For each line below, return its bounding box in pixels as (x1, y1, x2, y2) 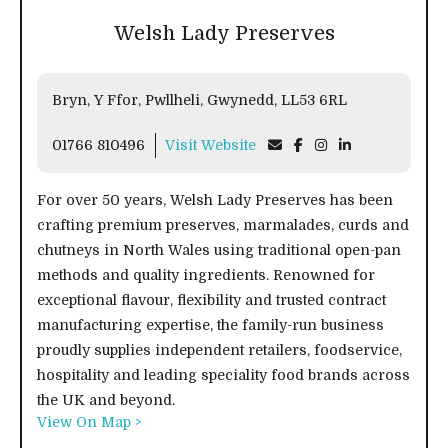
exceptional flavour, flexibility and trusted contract (37, 292, 386, 309)
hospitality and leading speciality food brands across (37, 367, 410, 384)
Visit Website (165, 137, 256, 154)
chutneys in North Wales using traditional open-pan (37, 242, 401, 259)
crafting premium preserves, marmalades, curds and (37, 217, 409, 234)
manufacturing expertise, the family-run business (37, 317, 384, 334)
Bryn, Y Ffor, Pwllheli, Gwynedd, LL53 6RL (281, 92, 347, 109)
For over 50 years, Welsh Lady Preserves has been (37, 192, 393, 209)
